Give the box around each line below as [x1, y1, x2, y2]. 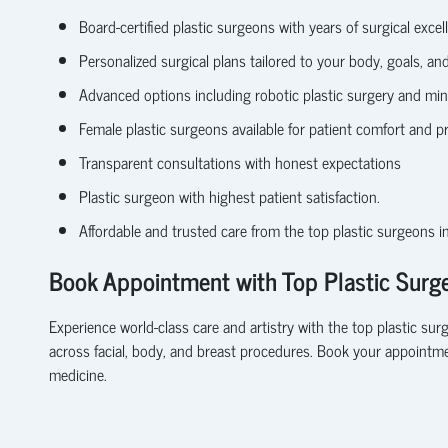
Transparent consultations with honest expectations [78, 148, 401, 175]
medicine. [48, 360, 107, 387]
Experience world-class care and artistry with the [48, 312, 352, 339]
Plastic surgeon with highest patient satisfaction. [78, 182, 380, 209]
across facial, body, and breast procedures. [48, 336, 317, 363]
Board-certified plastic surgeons [78, 12, 275, 39]
